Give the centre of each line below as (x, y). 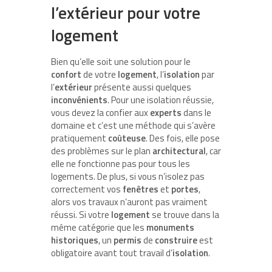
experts (166, 112)
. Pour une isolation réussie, (161, 100)
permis (127, 240)
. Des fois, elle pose (183, 138)
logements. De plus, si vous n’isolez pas (128, 176)
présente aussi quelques (142, 87)
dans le (196, 112)
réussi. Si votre (81, 214)
